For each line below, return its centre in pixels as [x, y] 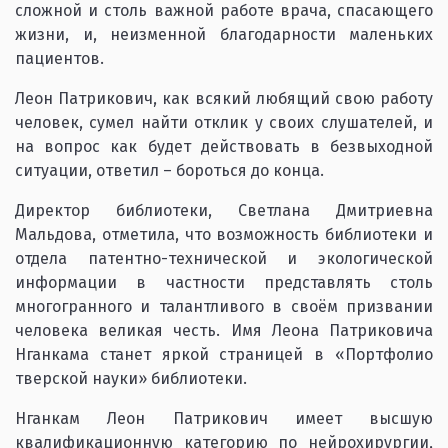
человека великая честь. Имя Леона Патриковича [224, 330]
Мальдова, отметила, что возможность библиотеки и [224, 234]
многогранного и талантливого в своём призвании [224, 306]
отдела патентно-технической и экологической [224, 258]
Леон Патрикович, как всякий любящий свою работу [224, 98]
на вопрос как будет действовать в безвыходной [224, 146]
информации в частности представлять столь [224, 282]
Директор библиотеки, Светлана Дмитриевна [224, 210]
